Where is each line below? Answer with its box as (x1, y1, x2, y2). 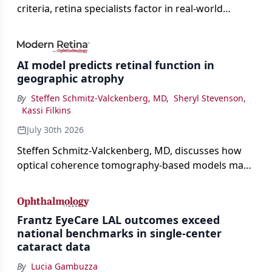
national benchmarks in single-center (17, 225, 222, 240)
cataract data (17, 239, 90, 254)
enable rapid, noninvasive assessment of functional (17, 173, 253, 187)
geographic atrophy (17, 71, 124, 86)
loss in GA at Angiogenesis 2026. (17, 188, 165, 202)
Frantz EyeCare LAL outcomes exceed (17, 212, 220, 227)
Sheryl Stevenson (174, 92, 243, 104)
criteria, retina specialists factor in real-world (17, 2, 223, 16)
